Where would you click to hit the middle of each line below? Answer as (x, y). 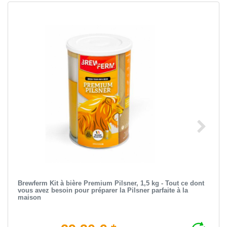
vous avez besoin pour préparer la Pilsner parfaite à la (103, 190)
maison (29, 197)
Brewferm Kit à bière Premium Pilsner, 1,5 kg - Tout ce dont (111, 183)
